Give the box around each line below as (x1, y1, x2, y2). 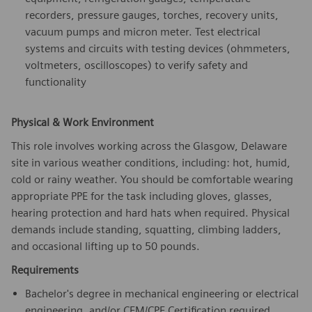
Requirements (11, 263, 79, 276)
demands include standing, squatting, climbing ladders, (11, 222, 281, 236)
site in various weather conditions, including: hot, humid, (11, 155, 290, 169)
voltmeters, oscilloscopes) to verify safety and (25, 58, 248, 72)
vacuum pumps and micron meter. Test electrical (25, 24, 260, 38)
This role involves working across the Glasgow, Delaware (11, 139, 287, 153)
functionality (25, 75, 86, 88)
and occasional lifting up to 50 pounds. (11, 239, 200, 253)
